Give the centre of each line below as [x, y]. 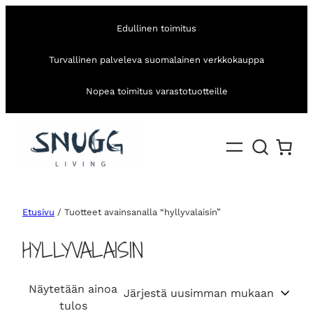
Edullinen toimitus [156, 28]
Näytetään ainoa [73, 289]
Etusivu [38, 212]
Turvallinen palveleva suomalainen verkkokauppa [156, 59]
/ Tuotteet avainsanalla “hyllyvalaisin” [138, 212]
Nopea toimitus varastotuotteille [156, 91]
